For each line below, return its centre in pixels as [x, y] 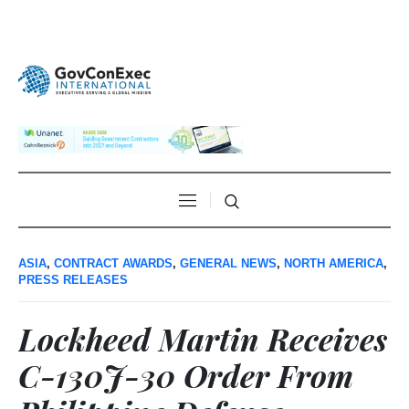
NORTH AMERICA [334, 264]
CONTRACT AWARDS [113, 264]
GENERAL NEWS [228, 264]
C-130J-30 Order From [186, 376]
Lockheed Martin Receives [203, 339]
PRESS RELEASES [73, 280]
